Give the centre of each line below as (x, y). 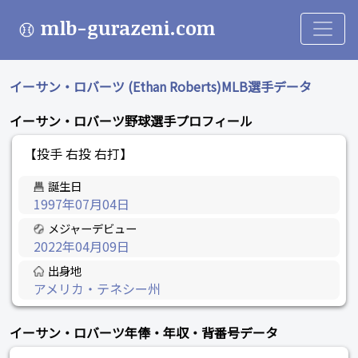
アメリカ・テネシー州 (97, 288)
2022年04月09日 (82, 246)
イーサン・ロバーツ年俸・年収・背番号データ (144, 332)
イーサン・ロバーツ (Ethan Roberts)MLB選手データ (161, 86)
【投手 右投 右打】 (79, 154)
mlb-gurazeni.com (129, 28)
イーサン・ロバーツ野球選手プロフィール (131, 121)
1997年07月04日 (82, 203)
